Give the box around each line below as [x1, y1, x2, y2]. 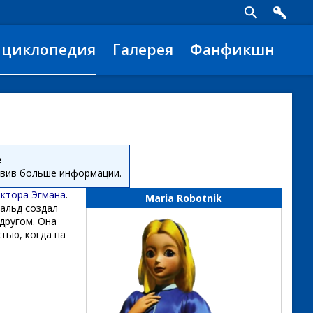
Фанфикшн [190, 40, 275, 59]
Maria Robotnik [145, 191, 222, 205]
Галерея [112, 40, 173, 59]
